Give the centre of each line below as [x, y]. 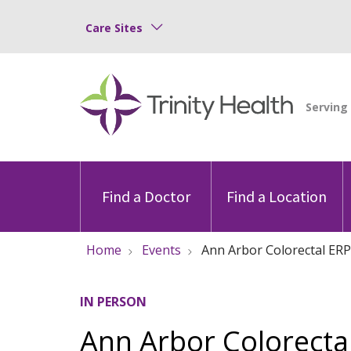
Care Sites [114, 27]
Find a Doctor [146, 196]
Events [161, 250]
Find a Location [277, 196]
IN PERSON [113, 301]
